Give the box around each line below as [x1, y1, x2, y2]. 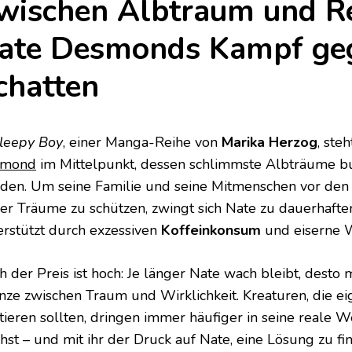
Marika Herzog [222, 133, 317, 152]
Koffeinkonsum [161, 221, 261, 240]
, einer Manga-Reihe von [63, 133, 222, 152]
